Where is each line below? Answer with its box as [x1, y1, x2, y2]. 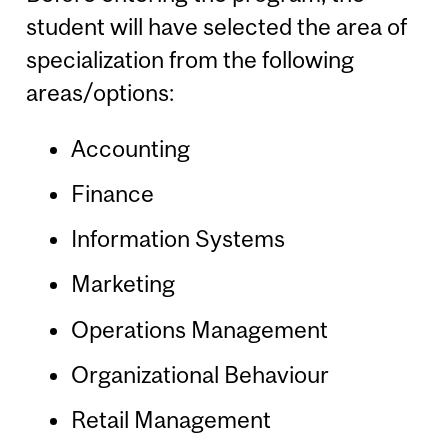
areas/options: [26, 78, 175, 106]
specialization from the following [26, 45, 355, 73]
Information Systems [70, 225, 285, 253]
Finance [70, 180, 154, 208]
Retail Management [70, 405, 271, 433]
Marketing [70, 270, 175, 298]
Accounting [70, 135, 190, 163]
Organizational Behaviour [70, 360, 329, 388]
